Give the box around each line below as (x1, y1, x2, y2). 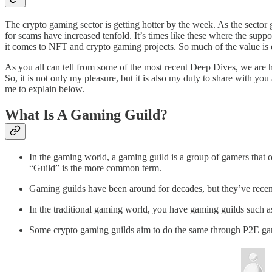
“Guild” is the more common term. (29, 163, 164, 174)
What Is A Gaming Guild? (5, 107, 168, 123)
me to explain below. (5, 84, 87, 95)
